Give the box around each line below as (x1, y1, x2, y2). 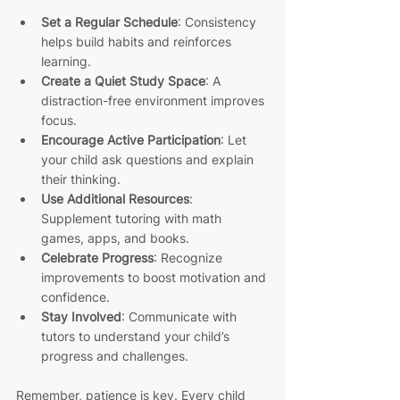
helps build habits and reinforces (41, 33, 235, 49)
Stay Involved (41, 308, 121, 324)
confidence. (41, 288, 110, 304)
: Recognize (154, 249, 226, 265)
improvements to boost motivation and (41, 269, 270, 285)
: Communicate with (121, 308, 240, 324)
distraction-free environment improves (41, 92, 268, 108)
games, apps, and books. (41, 229, 189, 246)
